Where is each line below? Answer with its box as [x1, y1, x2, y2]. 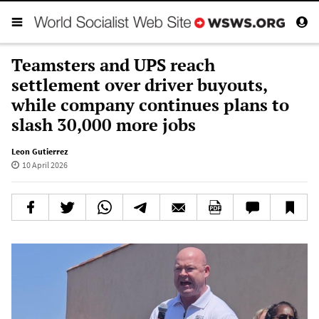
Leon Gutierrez [11, 145, 68, 157]
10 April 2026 [21, 159, 68, 170]
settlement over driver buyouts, [11, 73, 267, 96]
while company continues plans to [11, 93, 289, 116]
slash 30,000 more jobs [11, 113, 196, 136]
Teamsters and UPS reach [11, 53, 215, 76]
